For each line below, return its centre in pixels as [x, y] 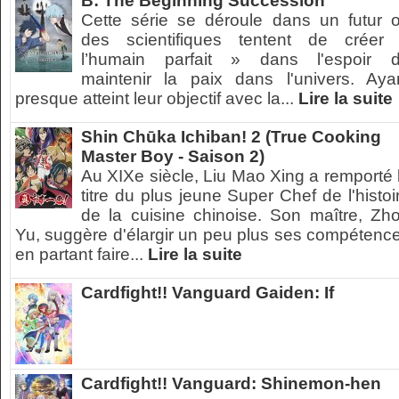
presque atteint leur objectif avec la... [157, 98]
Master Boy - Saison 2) [173, 156]
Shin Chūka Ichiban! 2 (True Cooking [231, 137]
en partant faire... [81, 254]
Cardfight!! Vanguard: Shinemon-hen [231, 383]
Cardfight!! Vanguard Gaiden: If [208, 293]
